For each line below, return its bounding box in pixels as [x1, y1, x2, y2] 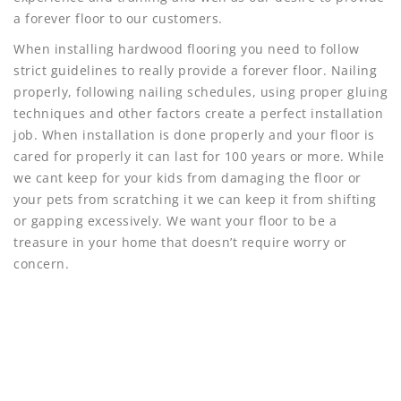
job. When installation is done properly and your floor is [13, 125, 375, 143]
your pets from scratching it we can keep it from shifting [13, 190, 377, 208]
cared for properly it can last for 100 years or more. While [13, 147, 385, 165]
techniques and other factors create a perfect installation [13, 104, 383, 122]
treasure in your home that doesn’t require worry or [13, 233, 347, 251]
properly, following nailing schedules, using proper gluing [13, 82, 388, 100]
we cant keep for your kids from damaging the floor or [13, 168, 362, 186]
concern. [13, 254, 69, 272]
